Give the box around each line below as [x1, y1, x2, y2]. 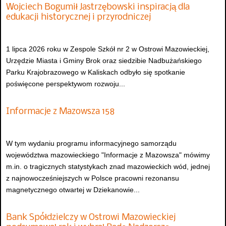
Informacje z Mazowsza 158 [6, 106, 115, 117]
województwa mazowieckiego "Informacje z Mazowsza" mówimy [6, 151, 210, 159]
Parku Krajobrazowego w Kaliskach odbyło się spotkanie [6, 68, 185, 77]
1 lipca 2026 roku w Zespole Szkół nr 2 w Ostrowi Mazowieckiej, [6, 45, 209, 53]
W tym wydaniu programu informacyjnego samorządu [6, 139, 177, 148]
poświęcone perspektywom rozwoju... [6, 80, 125, 88]
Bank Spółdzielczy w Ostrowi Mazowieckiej [6, 212, 176, 222]
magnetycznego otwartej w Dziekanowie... [6, 186, 140, 194]
